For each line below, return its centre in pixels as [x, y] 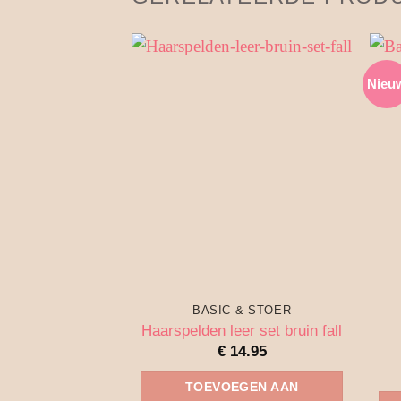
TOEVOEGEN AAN [242, 387]
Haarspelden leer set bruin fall [242, 330]
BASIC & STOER [242, 310]
